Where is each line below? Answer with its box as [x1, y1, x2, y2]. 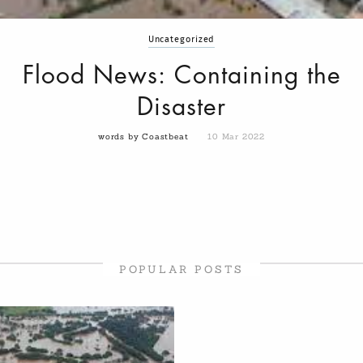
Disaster [137, 95, 226, 120]
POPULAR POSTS [119, 263, 244, 277]
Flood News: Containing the [22, 63, 341, 88]
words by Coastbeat [97, 131, 192, 143]
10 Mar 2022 [207, 131, 265, 143]
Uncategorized [147, 35, 216, 45]
